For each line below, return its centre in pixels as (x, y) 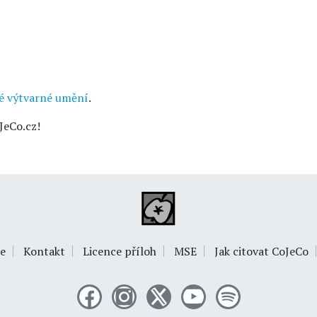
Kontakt (44, 251)
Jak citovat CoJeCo (261, 251)
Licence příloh (119, 251)
